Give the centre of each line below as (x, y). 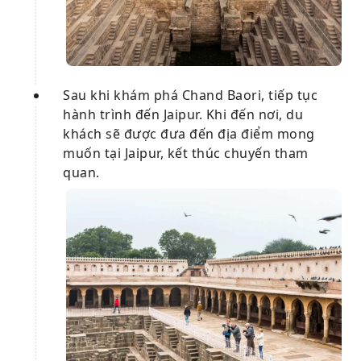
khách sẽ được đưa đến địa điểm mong (189, 133)
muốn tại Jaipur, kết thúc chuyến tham (186, 153)
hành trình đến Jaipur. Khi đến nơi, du (183, 114)
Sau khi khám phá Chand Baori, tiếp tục (190, 95)
